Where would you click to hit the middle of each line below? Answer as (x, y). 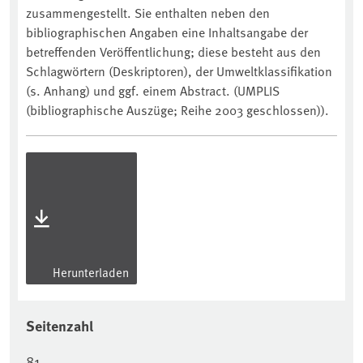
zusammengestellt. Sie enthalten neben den (148, 13)
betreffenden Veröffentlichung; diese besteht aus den (173, 51)
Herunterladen (90, 272)
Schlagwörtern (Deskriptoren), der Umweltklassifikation (179, 71)
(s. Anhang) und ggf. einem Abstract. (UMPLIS (153, 90)
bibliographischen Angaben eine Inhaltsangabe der (167, 32)
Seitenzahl (60, 326)
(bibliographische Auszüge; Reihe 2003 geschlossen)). (177, 110)
